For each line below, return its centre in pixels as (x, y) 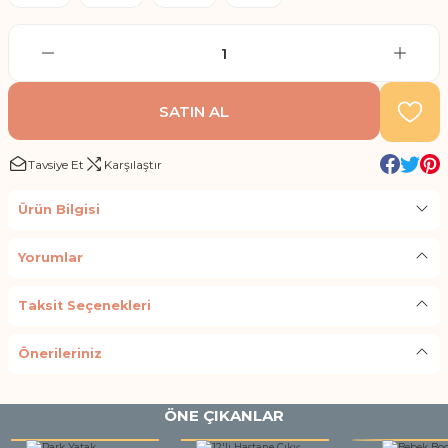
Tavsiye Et (56, 164)
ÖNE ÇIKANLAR (224, 415)
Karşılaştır (133, 164)
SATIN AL (194, 111)
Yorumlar (50, 257)
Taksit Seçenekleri (84, 305)
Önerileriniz (60, 353)
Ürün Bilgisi (59, 209)
